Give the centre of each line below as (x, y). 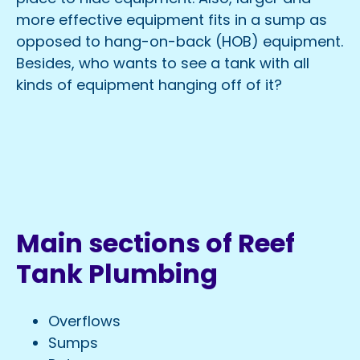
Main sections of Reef (155, 243)
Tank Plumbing (117, 273)
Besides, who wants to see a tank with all (163, 63)
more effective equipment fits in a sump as (172, 20)
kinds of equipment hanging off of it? (149, 85)
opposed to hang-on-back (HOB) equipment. (180, 41)
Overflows (84, 321)
